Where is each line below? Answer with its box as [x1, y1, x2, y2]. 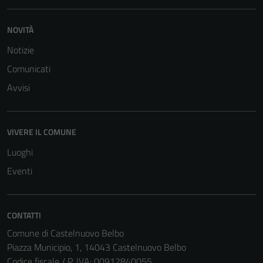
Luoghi [7, 144, 33, 159]
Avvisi [7, 80, 30, 95]
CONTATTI [7, 208, 41, 221]
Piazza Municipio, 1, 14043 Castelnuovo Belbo [7, 240, 186, 254]
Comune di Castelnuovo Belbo [7, 225, 124, 240]
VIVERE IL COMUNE [7, 125, 76, 138]
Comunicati [7, 61, 50, 76]
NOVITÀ [7, 23, 33, 36]
